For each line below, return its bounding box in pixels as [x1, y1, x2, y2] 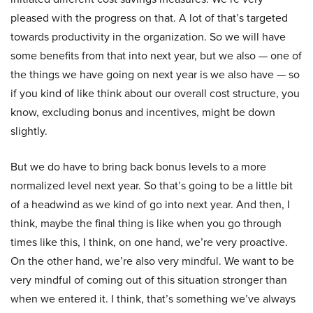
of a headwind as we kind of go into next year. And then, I [10, 196, 290, 212]
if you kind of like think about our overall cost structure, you [10, 85, 300, 101]
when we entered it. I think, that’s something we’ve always [10, 291, 296, 307]
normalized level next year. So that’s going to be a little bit [10, 177, 293, 194]
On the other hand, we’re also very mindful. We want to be [10, 253, 294, 269]
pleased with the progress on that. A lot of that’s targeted [10, 10, 288, 26]
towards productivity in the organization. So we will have [10, 29, 286, 45]
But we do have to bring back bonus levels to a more [10, 159, 266, 175]
